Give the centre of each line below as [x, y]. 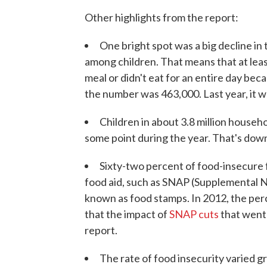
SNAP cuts [194, 214]
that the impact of [127, 214]
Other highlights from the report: [162, 18]
